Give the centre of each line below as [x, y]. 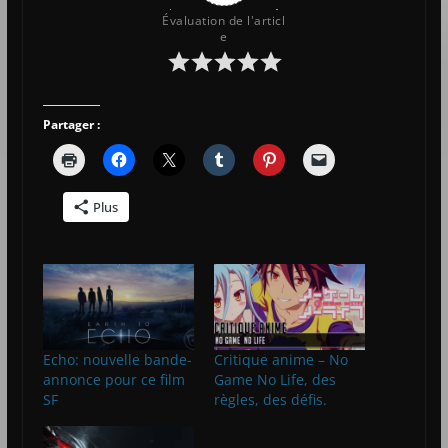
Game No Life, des [274, 380]
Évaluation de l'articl [224, 20]
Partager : [71, 124]
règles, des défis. [270, 400]
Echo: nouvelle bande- [117, 360]
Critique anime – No [280, 360]
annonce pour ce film [113, 380]
